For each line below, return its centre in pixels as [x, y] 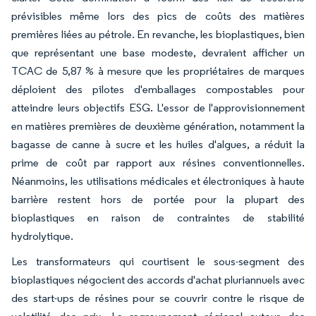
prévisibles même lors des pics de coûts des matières [158, 16]
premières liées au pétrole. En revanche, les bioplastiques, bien [158, 34]
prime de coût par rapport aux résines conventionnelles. [158, 163]
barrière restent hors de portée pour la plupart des [158, 199]
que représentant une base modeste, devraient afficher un [158, 53]
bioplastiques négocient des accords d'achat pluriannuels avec [158, 280]
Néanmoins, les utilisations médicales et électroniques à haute [158, 181]
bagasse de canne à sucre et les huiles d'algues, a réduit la [158, 144]
